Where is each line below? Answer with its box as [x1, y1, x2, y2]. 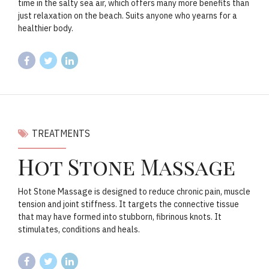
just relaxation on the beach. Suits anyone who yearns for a [18, 10, 237, 22]
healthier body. [18, 23, 73, 34]
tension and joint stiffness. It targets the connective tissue [18, 198, 239, 210]
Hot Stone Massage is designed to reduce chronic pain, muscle [18, 186, 250, 197]
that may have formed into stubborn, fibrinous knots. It [18, 211, 222, 222]
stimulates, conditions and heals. [18, 223, 140, 235]
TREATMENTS [32, 127, 90, 140]
